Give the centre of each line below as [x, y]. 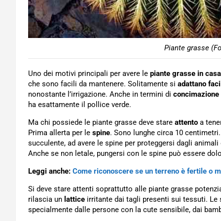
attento [186, 122]
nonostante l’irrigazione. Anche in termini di [101, 94]
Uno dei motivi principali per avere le [89, 74]
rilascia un [46, 199]
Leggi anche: [50, 171]
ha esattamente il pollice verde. [80, 105]
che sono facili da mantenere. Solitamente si [103, 84]
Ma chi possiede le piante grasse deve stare [101, 122]
